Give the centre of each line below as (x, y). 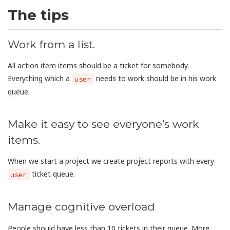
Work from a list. (51, 45)
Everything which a (40, 79)
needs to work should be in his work (155, 79)
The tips (38, 15)
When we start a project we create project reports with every (111, 161)
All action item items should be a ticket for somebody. (98, 66)
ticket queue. (52, 174)
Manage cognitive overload (81, 207)
